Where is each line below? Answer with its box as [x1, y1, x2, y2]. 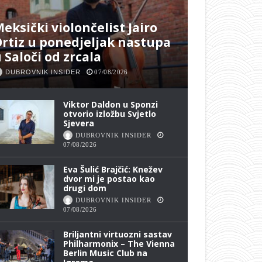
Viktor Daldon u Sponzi [63, 99, 158, 111]
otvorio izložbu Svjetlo [63, 108, 157, 120]
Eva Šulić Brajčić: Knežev [63, 164, 163, 175]
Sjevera [63, 118, 95, 129]
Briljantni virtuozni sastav [63, 229, 173, 240]
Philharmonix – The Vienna [63, 238, 175, 250]
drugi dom [63, 182, 107, 194]
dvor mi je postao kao [63, 173, 156, 185]
